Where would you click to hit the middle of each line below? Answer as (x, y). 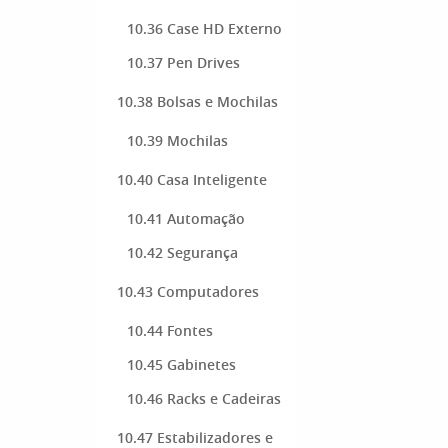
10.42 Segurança (182, 252)
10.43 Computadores (188, 291)
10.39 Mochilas (177, 140)
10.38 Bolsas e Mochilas (197, 101)
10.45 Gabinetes (181, 364)
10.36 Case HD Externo (204, 28)
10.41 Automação (186, 218)
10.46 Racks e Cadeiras (204, 398)
